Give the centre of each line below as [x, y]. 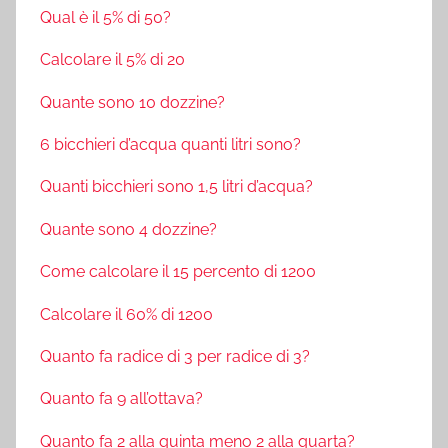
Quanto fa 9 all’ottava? [121, 399]
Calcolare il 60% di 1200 [126, 314]
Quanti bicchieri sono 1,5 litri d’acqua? [176, 187]
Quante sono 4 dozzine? [128, 229]
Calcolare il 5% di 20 [112, 60]
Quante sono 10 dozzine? [132, 102]
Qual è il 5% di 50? [105, 17]
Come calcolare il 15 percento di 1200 [178, 272]
